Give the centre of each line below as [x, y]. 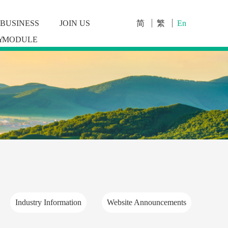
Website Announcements [147, 203]
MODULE [20, 39]
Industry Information [48, 203]
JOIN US [75, 23]
